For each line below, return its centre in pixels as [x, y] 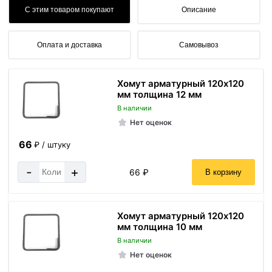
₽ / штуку [52, 145]
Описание [199, 9]
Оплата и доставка [70, 45]
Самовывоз [199, 45]
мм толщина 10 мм [159, 226]
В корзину [223, 172]
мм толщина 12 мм [159, 94]
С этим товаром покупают [70, 9]
